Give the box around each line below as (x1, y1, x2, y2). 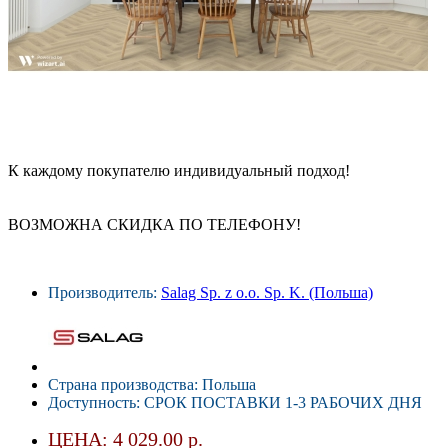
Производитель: (48, 283, 161, 301)
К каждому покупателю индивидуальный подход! (8, 161, 350, 179)
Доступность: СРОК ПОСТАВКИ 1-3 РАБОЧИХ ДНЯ (48, 393, 422, 411)
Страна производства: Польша (48, 375, 256, 393)
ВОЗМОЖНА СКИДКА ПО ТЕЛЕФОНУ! (8, 215, 301, 233)
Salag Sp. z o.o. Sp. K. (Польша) (161, 283, 373, 301)
